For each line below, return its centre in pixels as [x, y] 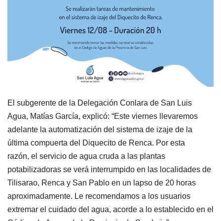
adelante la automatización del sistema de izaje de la [100, 130]
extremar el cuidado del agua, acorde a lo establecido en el [110, 210]
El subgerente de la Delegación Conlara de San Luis [100, 103]
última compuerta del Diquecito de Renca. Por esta [96, 143]
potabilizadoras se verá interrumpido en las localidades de [109, 170]
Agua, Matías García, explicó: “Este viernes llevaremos [103, 116]
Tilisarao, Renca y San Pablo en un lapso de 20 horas [102, 183]
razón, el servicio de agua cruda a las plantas [86, 156]
